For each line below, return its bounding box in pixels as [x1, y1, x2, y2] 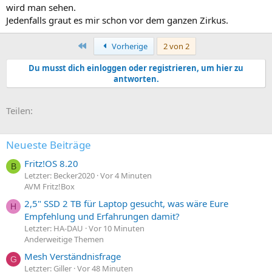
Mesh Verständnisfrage [24, 250, 121, 263]
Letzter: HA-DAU [24, 223, 83, 234]
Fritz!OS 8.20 [24, 157, 78, 169]
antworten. [113, 73, 159, 84]
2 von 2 [163, 40, 190, 52]
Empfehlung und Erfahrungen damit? [24, 210, 180, 223]
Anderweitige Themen [24, 234, 104, 245]
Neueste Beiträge [6, 137, 91, 152]
